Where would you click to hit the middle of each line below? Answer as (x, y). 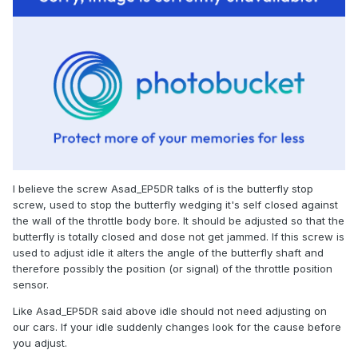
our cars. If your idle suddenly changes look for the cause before (177, 326)
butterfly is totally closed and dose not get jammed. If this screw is (179, 236)
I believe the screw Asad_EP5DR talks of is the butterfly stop (163, 188)
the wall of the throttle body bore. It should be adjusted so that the (179, 220)
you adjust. (40, 342)
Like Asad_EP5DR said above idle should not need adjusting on (170, 310)
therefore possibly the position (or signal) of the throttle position (173, 268)
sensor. (31, 284)
